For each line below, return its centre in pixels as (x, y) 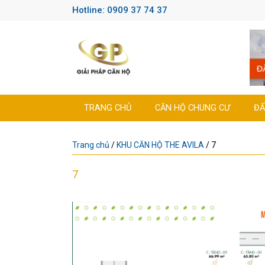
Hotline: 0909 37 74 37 (120, 10)
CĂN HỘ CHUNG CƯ (193, 108)
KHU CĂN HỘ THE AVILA (160, 145)
